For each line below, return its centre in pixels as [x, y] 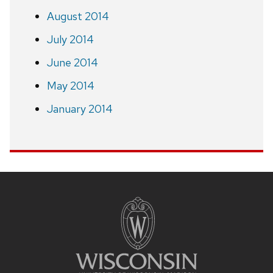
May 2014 [70, 85]
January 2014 [80, 108]
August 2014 [78, 16]
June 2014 [72, 62]
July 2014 [70, 39]
